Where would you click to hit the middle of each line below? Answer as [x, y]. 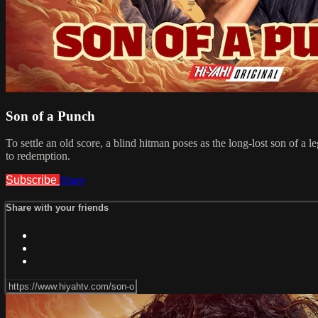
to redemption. [38, 156]
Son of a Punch [50, 116]
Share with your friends [57, 208]
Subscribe [33, 180]
